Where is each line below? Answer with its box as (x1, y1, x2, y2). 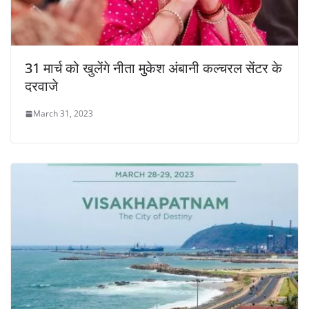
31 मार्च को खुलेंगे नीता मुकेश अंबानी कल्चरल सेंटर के (25, 59, 282, 78)
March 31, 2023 (33, 108, 93, 120)
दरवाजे (25, 77, 58, 96)
